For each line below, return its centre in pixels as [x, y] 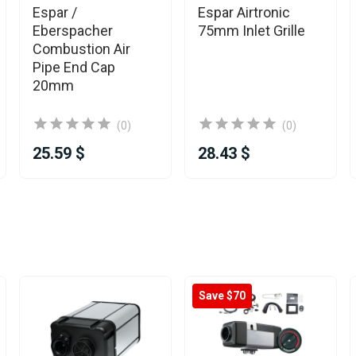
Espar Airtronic [244, 12]
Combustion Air [81, 49]
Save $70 [222, 296]
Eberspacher [73, 31]
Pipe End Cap [74, 67]
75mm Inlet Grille [252, 31]
